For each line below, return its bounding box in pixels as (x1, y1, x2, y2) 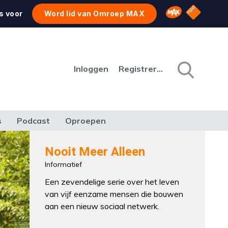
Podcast (17, 116, 50, 126)
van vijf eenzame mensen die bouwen (45, 189, 184, 199)
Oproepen (65, 116, 106, 126)
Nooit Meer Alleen (45, 143, 146, 161)
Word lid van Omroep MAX (44, 9, 145, 18)
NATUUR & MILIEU (33, 135, 88, 144)
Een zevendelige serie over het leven (45, 177, 180, 187)
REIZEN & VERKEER (96, 135, 153, 144)
